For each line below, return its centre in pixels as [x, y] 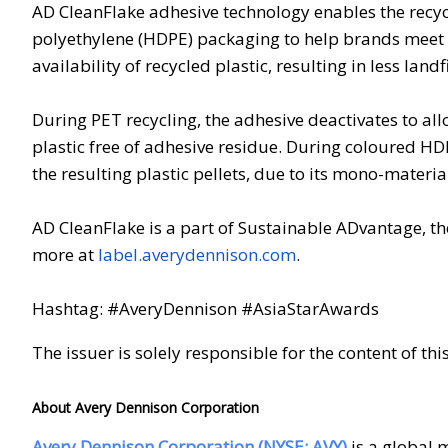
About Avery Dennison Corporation [145, 407]
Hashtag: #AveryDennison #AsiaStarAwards [205, 308]
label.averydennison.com [197, 254]
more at [65, 254]
